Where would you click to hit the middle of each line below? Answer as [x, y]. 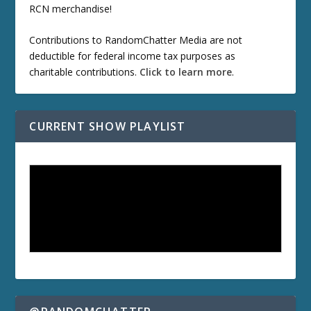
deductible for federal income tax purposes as [133, 56]
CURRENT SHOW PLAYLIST [108, 126]
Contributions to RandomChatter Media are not [136, 40]
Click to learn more [186, 72]
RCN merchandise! [71, 8]
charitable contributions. [85, 72]
